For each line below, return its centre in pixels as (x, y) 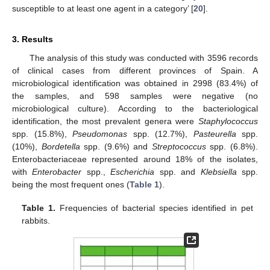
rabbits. (36, 220)
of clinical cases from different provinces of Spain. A (135, 71)
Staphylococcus (228, 121)
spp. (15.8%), (42, 134)
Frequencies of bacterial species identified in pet (154, 208)
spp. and (177, 172)
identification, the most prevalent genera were (105, 121)
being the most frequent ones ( (71, 185)
